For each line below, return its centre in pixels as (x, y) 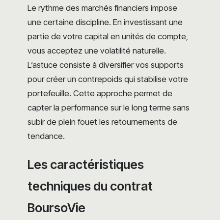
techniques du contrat (90, 186)
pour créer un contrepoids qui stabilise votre (108, 79)
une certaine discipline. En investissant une (105, 22)
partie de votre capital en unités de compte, (108, 36)
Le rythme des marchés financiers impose (102, 8)
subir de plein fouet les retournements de (102, 122)
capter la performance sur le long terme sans (109, 107)
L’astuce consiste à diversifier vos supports (106, 65)
